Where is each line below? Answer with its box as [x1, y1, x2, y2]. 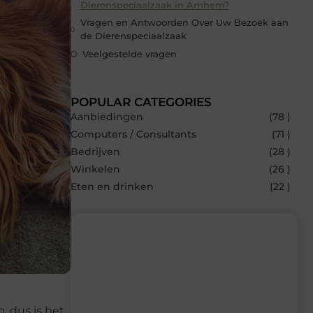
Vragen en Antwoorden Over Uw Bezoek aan [80, 17, 289, 29]
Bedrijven [71, 146, 120, 158]
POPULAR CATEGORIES [71, 95, 212, 110]
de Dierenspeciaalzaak [80, 30, 187, 42]
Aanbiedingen [71, 111, 143, 123]
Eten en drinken [71, 181, 154, 193]
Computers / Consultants [71, 129, 196, 140]
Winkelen [71, 163, 120, 175]
